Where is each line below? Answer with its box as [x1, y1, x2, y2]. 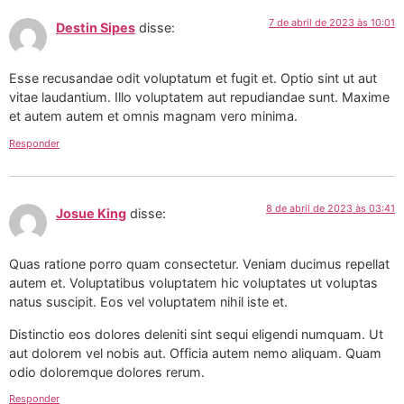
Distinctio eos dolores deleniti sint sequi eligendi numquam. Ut [9, 326, 383, 342]
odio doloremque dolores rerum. [9, 363, 205, 380]
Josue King [56, 205, 126, 221]
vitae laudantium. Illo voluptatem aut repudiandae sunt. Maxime [9, 89, 390, 106]
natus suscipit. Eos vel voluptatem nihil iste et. [9, 294, 288, 310]
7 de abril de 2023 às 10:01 [269, 15, 395, 29]
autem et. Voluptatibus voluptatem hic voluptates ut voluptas [9, 275, 378, 291]
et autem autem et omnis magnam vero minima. [9, 108, 298, 124]
